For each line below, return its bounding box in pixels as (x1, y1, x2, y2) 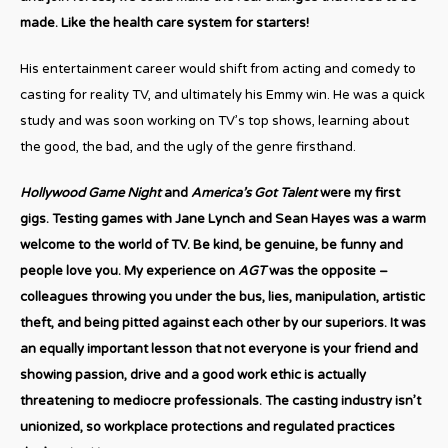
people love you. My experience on (20, 262, 238, 279)
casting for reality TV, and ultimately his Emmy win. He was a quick (20, 86, 425, 103)
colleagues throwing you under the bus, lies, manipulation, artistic (20, 288, 425, 305)
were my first (317, 184, 400, 201)
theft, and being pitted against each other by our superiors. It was (20, 314, 426, 331)
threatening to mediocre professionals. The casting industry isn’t (20, 392, 421, 409)
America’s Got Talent (191, 184, 317, 201)
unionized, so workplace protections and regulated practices (20, 418, 395, 435)
